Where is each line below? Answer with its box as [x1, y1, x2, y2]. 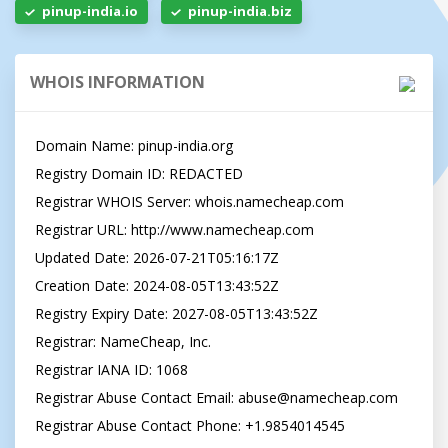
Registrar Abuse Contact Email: [35, 388, 238, 407]
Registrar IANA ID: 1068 [35, 360, 188, 379]
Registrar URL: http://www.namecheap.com [35, 220, 314, 239]
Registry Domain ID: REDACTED [35, 164, 243, 183]
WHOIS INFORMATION [30, 71, 205, 93]
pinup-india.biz [188, 2, 292, 20]
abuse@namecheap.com [238, 388, 398, 407]
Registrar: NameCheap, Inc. [35, 332, 211, 351]
